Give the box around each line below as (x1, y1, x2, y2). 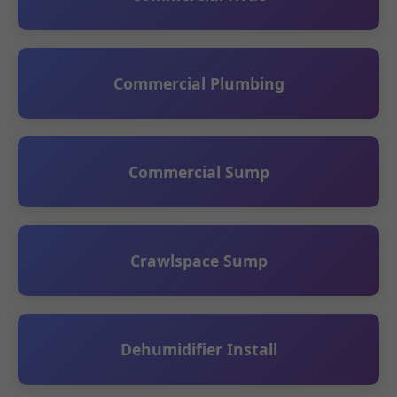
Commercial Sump (128, 161, 269, 183)
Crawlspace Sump (129, 250, 268, 271)
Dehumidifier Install (120, 339, 277, 360)
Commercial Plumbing (113, 73, 284, 94)
